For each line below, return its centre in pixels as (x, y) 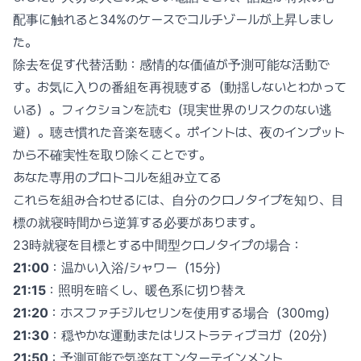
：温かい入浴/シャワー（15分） (139, 268)
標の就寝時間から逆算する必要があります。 (137, 222)
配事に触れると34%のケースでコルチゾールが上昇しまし (173, 19)
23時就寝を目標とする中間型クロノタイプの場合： (158, 245)
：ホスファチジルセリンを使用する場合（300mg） (193, 313)
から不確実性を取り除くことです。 (112, 155)
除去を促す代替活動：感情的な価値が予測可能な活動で (171, 64)
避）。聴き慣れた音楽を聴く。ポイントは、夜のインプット (179, 132)
